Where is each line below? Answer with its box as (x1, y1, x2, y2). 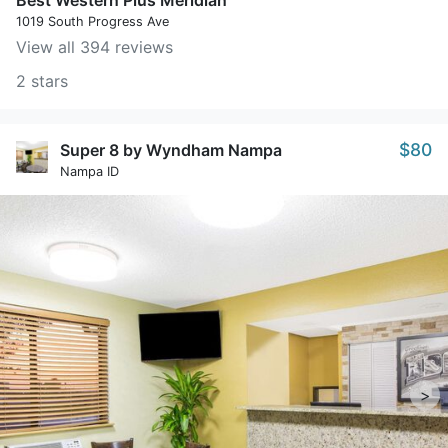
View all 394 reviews (16, 37, 173, 57)
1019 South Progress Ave (16, 14, 169, 29)
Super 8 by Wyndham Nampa (60, 140, 282, 160)
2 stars (16, 71, 68, 91)
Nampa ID (60, 164, 119, 179)
